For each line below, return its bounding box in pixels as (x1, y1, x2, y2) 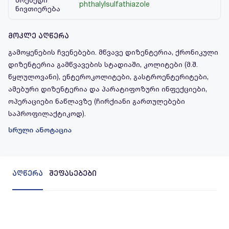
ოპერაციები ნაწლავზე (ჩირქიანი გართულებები (8, 97, 185, 105)
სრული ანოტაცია (8, 126, 72, 134)
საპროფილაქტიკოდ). (8, 109, 86, 118)
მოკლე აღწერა (8, 32, 69, 40)
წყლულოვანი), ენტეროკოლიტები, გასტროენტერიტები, (8, 72, 209, 81)
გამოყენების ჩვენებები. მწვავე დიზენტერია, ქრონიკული (8, 48, 218, 56)
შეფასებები (49, 169, 97, 177)
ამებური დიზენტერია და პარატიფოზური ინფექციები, (8, 84, 207, 93)
